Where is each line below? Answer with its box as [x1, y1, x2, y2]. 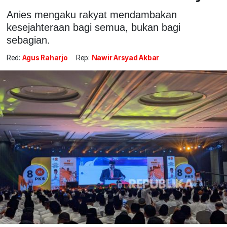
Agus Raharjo [22, 54, 68, 62]
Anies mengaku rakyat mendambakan [6, 9, 177, 20]
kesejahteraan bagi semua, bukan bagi [6, 21, 180, 33]
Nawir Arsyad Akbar [91, 54, 160, 62]
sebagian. [6, 34, 50, 46]
